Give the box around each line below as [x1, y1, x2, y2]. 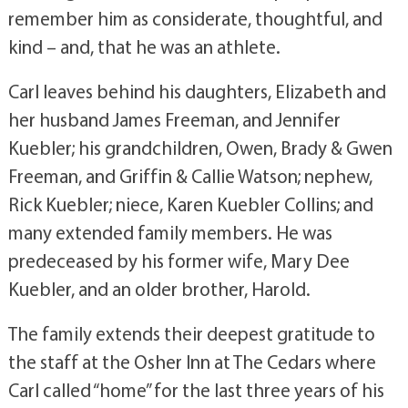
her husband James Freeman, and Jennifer [7, 107, 341, 131]
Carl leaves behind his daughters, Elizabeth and [7, 78, 386, 103]
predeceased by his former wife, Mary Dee [7, 248, 350, 272]
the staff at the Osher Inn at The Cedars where [7, 349, 376, 373]
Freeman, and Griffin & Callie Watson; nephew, [7, 163, 372, 188]
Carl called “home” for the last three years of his [7, 377, 384, 402]
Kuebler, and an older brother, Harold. [7, 276, 311, 301]
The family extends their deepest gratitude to [7, 321, 375, 345]
